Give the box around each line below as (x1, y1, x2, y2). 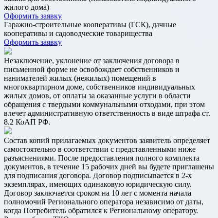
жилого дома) (4, 2, 49, 11)
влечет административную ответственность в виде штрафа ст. (4, 109, 210, 117)
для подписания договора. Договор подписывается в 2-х (4, 171, 192, 180)
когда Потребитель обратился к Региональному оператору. (4, 206, 198, 215)
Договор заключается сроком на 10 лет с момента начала (4, 188, 191, 197)
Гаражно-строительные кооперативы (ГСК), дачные (4, 20, 176, 29)
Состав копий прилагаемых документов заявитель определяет (4, 136, 210, 145)
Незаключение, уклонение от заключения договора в (4, 56, 180, 65)
